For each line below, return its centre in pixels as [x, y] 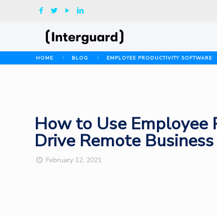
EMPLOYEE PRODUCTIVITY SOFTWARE [160, 58]
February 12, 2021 [74, 160]
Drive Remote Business [124, 141]
